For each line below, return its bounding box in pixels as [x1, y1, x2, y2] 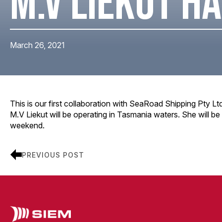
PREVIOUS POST [22, 150, 84, 159]
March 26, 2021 [10, 40, 65, 50]
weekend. [10, 120, 45, 130]
